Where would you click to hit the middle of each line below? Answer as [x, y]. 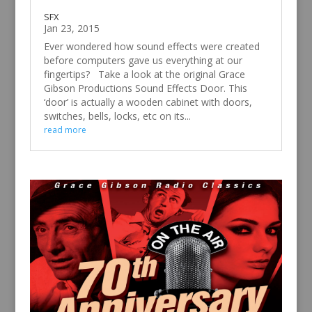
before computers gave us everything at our [143, 60]
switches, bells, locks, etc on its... [117, 116]
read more [65, 130]
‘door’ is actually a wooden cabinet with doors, [148, 102]
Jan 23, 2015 [71, 28]
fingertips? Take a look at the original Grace [144, 74]
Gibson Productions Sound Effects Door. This [145, 88]
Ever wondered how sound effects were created [151, 46]
